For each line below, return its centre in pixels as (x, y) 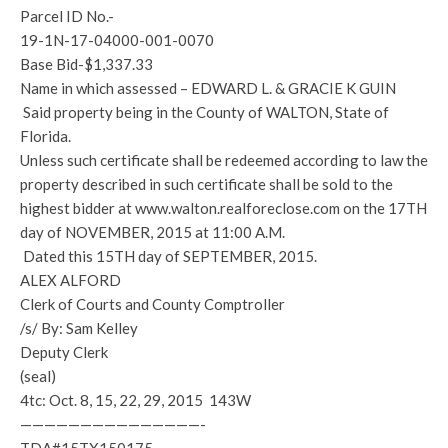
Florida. (45, 136)
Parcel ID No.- (67, 16)
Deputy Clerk (64, 352)
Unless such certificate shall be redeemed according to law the (224, 160)
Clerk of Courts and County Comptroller (152, 304)
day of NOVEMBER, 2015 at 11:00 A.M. (152, 232)
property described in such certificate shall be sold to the (206, 184)
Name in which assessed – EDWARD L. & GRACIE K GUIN (208, 88)
